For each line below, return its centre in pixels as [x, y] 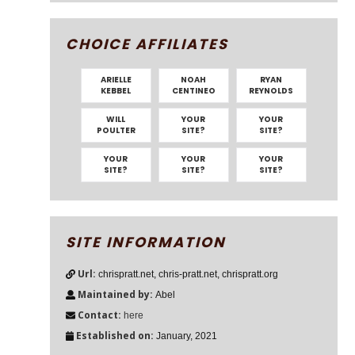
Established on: [115, 336]
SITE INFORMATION [145, 242]
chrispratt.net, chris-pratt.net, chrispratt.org [188, 274]
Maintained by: [116, 294]
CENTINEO [193, 91]
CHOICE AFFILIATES [147, 44]
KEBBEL [116, 91]
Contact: [99, 315]
